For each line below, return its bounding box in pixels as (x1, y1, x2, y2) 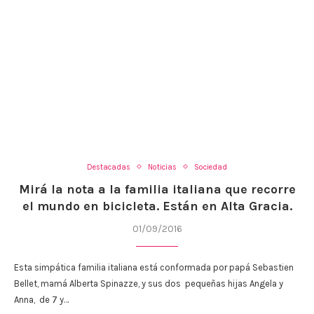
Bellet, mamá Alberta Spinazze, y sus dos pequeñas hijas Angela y (14, 278, 283, 289)
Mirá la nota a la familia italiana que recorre (18, 181, 296, 197)
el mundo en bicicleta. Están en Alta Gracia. (22, 198, 292, 214)
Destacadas (87, 162, 130, 172)
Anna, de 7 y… (14, 294, 69, 305)
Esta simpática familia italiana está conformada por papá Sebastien (14, 261, 294, 273)
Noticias (148, 162, 177, 172)
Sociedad (194, 162, 227, 172)
